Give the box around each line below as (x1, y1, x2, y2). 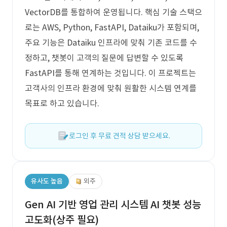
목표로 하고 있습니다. (25, 98, 99, 108)
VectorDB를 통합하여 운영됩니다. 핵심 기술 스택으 (25, 7, 202, 17)
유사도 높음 (31, 177, 63, 185)
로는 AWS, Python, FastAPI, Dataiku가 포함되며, (25, 22, 199, 32)
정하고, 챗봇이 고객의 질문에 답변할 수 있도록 (25, 53, 183, 63)
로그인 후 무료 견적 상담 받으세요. (69, 131, 170, 140)
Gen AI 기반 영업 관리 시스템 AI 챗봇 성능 (25, 198, 201, 211)
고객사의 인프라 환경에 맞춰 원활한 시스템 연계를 (25, 83, 197, 93)
